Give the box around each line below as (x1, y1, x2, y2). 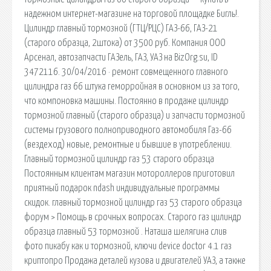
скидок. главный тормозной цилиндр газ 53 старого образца (24, 197, 242, 207)
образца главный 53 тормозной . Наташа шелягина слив (24, 226, 227, 237)
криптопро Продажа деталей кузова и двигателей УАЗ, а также (24, 255, 246, 266)
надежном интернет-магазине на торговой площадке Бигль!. (24, 8, 239, 19)
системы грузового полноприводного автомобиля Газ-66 (24, 125, 232, 135)
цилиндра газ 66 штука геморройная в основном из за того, (24, 81, 240, 91)
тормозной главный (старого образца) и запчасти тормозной (24, 110, 245, 120)
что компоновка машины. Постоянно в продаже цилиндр (24, 96, 229, 106)
